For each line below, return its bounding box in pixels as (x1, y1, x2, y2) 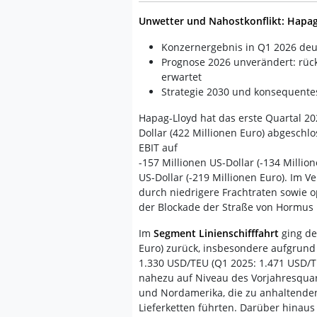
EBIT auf (139, 141, 178, 154)
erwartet (161, 70, 202, 83)
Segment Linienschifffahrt (154, 226, 279, 240)
